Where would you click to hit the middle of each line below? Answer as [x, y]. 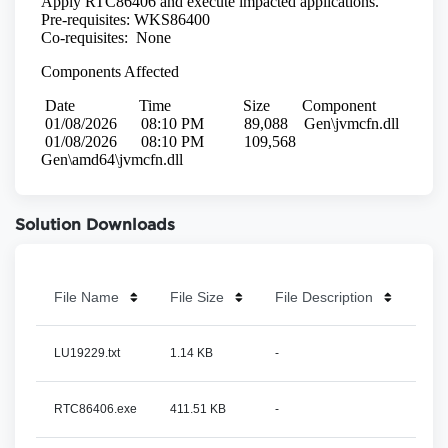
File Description [324, 296]
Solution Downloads [95, 226]
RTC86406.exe [95, 408]
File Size [197, 296]
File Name [86, 296]
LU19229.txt [86, 352]
